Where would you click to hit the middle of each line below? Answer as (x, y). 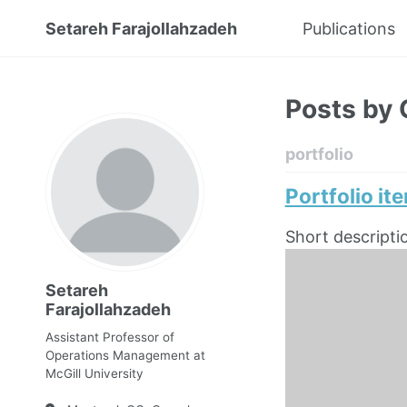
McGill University (94, 373)
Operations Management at (125, 355)
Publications (349, 29)
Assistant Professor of (110, 337)
